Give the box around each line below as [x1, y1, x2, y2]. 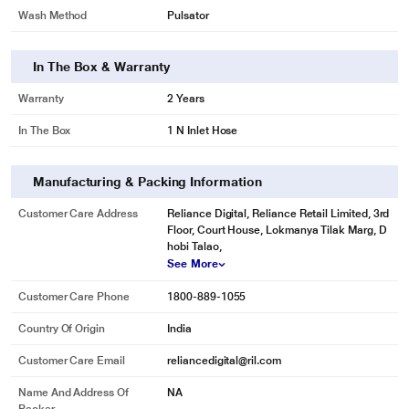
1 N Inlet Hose [167, 124, 238, 137]
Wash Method [18, 9, 88, 22]
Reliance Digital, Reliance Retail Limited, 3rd [167, 207, 390, 220]
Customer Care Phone [18, 290, 130, 303]
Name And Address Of [18, 386, 129, 399]
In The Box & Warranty [33, 59, 170, 74]
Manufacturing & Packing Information [33, 174, 262, 189]
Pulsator [167, 9, 209, 22]
